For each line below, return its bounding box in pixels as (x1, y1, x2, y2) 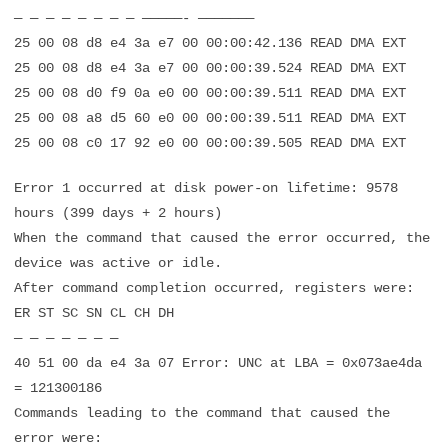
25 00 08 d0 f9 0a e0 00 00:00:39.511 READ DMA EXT (14, 85, 406, 101)
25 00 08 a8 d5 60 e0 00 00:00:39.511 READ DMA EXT (14, 110, 406, 126)
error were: (14, 430, 102, 446)
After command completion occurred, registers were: (14, 280, 414, 296)
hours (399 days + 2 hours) (14, 205, 222, 221)
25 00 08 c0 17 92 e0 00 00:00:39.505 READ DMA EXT (14, 135, 406, 151)
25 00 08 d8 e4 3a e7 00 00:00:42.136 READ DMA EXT (14, 35, 406, 51)
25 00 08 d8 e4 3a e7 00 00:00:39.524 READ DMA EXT (14, 60, 406, 76)
